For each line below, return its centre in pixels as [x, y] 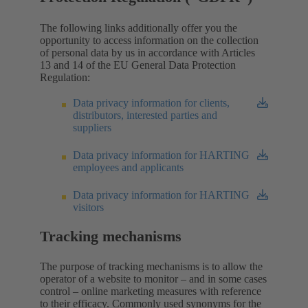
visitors [88, 207]
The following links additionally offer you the [139, 27]
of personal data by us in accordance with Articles [147, 52]
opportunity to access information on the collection [149, 40]
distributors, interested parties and [145, 115]
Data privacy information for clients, [151, 102]
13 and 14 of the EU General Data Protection [138, 65]
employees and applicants [128, 167]
